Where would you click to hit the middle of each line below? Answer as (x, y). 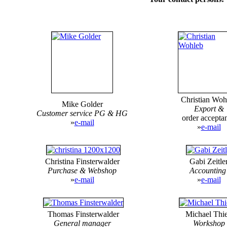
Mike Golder (82, 104)
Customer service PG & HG (82, 113)
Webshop (102, 170)
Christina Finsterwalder (82, 161)
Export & (209, 108)
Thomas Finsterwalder (82, 214)
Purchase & (68, 170)
